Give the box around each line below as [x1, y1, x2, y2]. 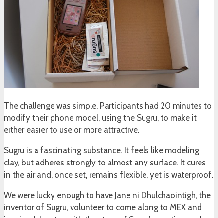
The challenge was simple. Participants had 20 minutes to [4, 101, 212, 111]
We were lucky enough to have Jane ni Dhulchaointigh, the [4, 190, 211, 200]
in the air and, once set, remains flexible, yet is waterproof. [4, 170, 213, 180]
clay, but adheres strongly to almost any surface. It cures [4, 158, 206, 168]
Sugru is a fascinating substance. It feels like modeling [4, 145, 199, 156]
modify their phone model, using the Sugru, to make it [4, 113, 197, 123]
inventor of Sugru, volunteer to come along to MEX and [4, 202, 202, 213]
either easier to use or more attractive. [4, 125, 139, 135]
